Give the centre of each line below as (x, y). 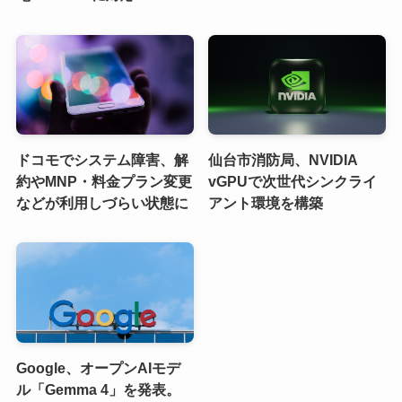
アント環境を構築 (266, 203)
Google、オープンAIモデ (98, 367)
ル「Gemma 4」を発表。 (98, 389)
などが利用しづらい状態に (102, 203)
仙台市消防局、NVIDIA (283, 160)
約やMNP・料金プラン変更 (104, 182)
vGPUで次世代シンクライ (293, 182)
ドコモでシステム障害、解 (102, 160)
